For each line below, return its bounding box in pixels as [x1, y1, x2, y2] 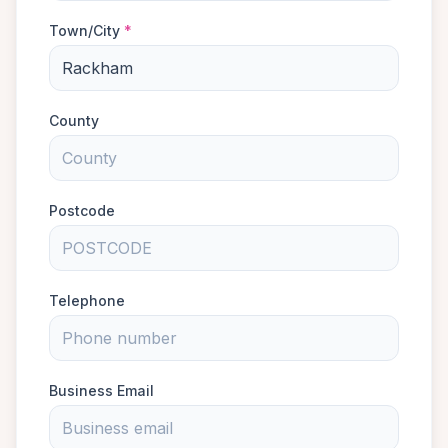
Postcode [49, 202, 115, 219]
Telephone [49, 292, 125, 309]
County [49, 112, 99, 129]
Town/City [49, 22, 124, 39]
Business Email [49, 382, 154, 399]
